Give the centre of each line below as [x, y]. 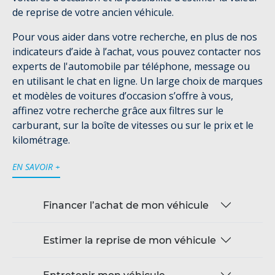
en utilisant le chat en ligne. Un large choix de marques [137, 81]
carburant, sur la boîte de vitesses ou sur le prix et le [133, 126]
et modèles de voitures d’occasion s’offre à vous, [123, 96]
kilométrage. [41, 140]
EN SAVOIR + [36, 167]
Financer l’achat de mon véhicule [126, 205]
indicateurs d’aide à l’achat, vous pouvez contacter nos [137, 52]
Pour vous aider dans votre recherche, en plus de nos [135, 37]
